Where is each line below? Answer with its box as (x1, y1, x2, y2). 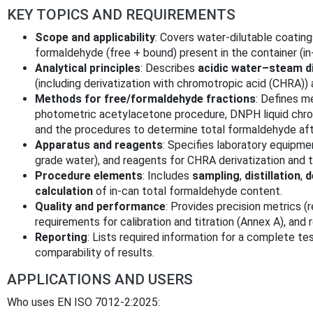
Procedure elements (35, 169, 143, 183)
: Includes (143, 169, 192, 183)
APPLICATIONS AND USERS (7, 271, 193, 289)
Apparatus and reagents (35, 138, 163, 152)
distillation (245, 169, 300, 183)
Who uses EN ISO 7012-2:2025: (7, 296, 160, 310)
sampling (192, 169, 240, 183)
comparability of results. (35, 246, 154, 260)
